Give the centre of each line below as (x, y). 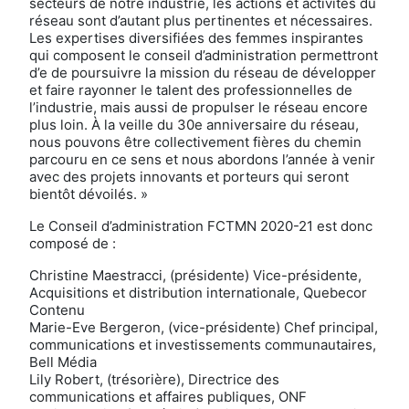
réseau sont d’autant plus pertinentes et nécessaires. (201, 21)
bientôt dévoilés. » (89, 194)
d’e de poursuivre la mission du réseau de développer (203, 73)
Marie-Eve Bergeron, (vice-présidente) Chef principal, (204, 327)
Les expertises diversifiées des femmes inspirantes (196, 38)
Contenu (57, 310)
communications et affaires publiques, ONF (168, 397)
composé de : (73, 243)
